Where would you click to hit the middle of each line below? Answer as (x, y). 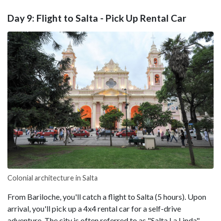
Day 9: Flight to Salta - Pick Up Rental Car (97, 18)
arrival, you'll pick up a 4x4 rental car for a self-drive (94, 209)
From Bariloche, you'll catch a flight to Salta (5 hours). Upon (107, 197)
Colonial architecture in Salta (53, 178)
